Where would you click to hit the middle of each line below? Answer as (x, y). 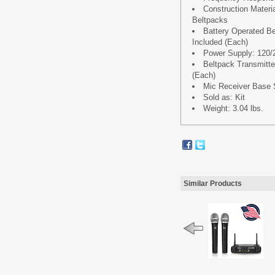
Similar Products (213, 184)
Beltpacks (210, 20)
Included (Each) (220, 42)
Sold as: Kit (224, 97)
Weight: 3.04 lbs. (233, 108)
